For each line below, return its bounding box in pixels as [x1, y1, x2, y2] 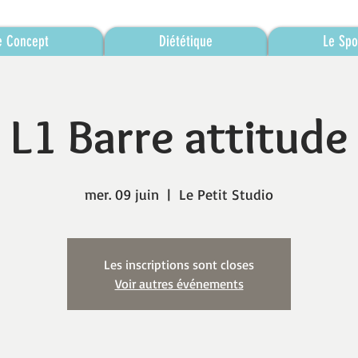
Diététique [159, 32, 213, 50]
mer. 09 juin [85, 185, 159, 203]
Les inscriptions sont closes [104, 257, 254, 272]
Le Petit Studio [179, 185, 273, 203]
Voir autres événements [114, 276, 244, 292]
